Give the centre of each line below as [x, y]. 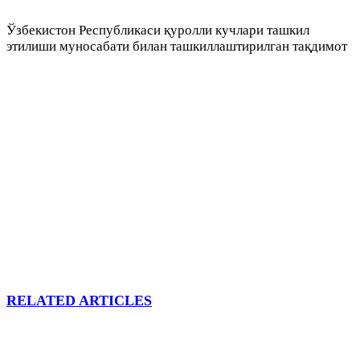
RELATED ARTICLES [79, 301]
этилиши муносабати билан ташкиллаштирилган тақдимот [177, 47]
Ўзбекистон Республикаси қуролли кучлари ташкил [158, 31]
